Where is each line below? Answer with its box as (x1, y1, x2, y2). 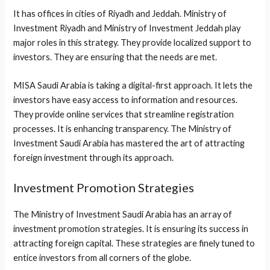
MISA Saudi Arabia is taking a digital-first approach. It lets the (13, 80, 253, 91)
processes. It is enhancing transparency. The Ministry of (13, 124, 232, 134)
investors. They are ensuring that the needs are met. (13, 51, 218, 62)
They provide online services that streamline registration (13, 109, 234, 120)
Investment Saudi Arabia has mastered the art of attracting (13, 138, 245, 149)
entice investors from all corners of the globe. (13, 252, 192, 263)
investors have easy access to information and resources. (13, 95, 238, 105)
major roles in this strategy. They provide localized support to (13, 37, 252, 48)
